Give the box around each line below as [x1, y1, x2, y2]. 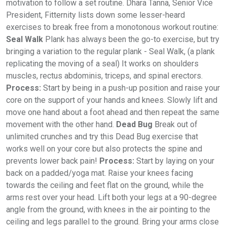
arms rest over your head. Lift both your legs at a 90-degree [6, 193, 217, 203]
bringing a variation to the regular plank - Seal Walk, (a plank [6, 47, 215, 57]
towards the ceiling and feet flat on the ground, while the [6, 180, 204, 191]
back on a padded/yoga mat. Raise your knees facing [6, 168, 193, 178]
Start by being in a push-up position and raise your [41, 83, 220, 93]
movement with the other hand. [6, 120, 116, 130]
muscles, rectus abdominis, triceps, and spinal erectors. [6, 71, 203, 81]
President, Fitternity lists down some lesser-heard [6, 10, 185, 20]
